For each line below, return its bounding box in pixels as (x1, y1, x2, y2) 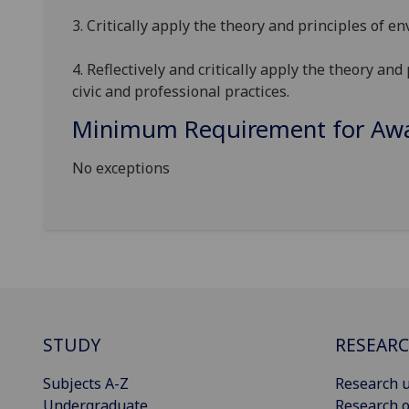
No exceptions (72, 158, 170, 179)
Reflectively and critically (87, 59, 260, 80)
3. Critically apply (72, 16, 194, 37)
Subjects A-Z (43, 373, 129, 394)
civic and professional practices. (72, 81, 289, 102)
